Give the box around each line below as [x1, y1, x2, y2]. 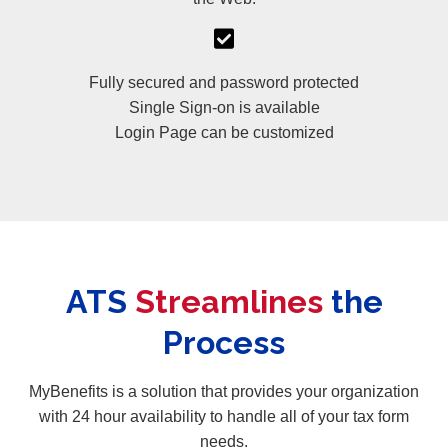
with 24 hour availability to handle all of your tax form [39, 407, 409, 425]
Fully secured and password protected [89, 73, 359, 91]
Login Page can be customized [114, 123, 334, 141]
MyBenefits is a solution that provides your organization [29, 382, 419, 400]
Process [163, 323, 285, 361]
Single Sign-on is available [128, 98, 320, 116]
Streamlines [134, 282, 331, 320]
